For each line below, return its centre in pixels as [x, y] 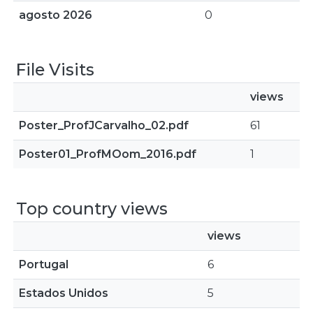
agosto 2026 [56, 15]
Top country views [92, 209]
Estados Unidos [64, 293]
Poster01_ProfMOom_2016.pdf [108, 154]
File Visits [55, 70]
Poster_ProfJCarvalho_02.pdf [104, 125]
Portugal [44, 264]
